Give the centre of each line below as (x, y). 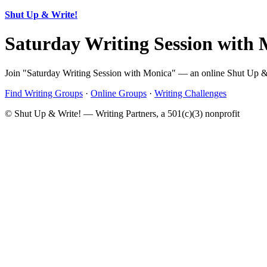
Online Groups (119, 93)
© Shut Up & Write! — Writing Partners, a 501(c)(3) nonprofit (122, 113)
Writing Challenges (190, 93)
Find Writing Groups (44, 93)
